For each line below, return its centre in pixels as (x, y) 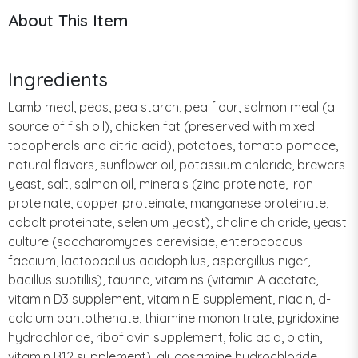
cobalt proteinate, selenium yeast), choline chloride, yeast (177, 222)
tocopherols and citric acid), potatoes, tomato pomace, (173, 145)
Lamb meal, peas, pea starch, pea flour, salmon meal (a (171, 107)
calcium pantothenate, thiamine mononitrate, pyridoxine (173, 318)
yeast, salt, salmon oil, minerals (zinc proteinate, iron (161, 183)
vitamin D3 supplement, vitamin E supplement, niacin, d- (169, 298)
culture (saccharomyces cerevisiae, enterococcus (155, 241)
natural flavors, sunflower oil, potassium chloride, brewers (177, 164)
